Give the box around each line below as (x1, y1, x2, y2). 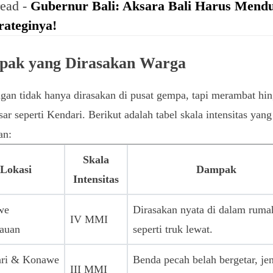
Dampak (196, 163, 237, 176)
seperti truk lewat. (133, 223, 213, 236)
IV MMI (70, 213, 108, 226)
